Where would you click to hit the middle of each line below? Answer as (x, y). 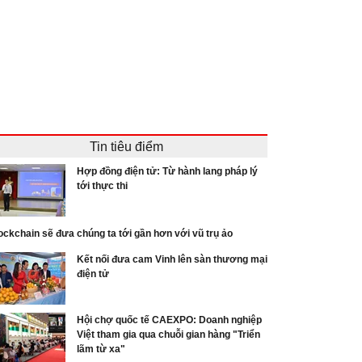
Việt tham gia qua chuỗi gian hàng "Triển (168, 334)
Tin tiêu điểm (126, 146)
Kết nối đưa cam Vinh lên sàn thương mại (172, 259)
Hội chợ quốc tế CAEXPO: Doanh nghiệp (169, 320)
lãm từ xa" (101, 349)
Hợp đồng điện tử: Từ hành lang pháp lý (167, 171)
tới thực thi (102, 185)
